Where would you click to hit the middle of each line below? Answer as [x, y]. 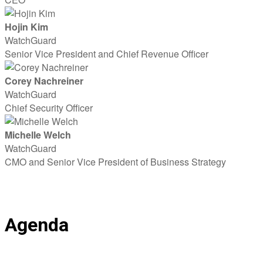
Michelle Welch [38, 135]
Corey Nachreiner [44, 81]
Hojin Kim [26, 27]
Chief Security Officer [49, 108]
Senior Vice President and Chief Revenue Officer [107, 54]
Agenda [37, 225]
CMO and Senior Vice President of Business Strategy [115, 162]
